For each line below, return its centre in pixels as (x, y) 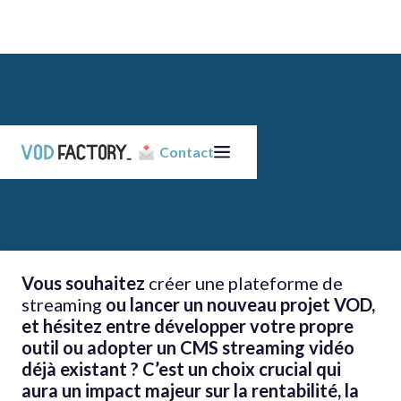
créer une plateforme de (246, 283)
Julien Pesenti (98, 127)
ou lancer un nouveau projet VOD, (239, 304)
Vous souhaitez (85, 283)
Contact (187, 152)
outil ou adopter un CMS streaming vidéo (188, 347)
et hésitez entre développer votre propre (188, 326)
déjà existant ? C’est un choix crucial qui (181, 369)
